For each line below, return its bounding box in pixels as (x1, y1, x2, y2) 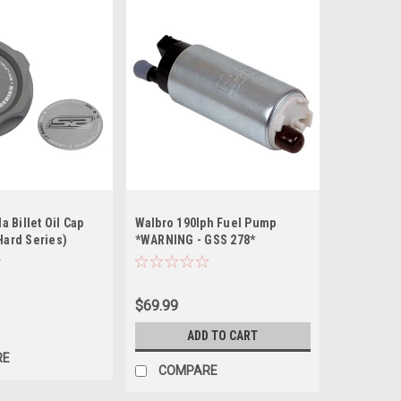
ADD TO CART (187, 328, 259, 344)
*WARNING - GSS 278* (134, 233, 256, 248)
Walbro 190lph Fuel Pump (134, 216, 277, 231)
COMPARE (158, 363, 218, 379)
